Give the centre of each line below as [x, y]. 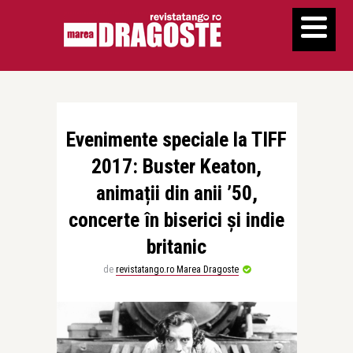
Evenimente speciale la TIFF [176, 139]
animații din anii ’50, [176, 193]
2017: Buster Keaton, [176, 166]
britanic [176, 247]
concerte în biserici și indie [176, 220]
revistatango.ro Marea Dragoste [177, 269]
